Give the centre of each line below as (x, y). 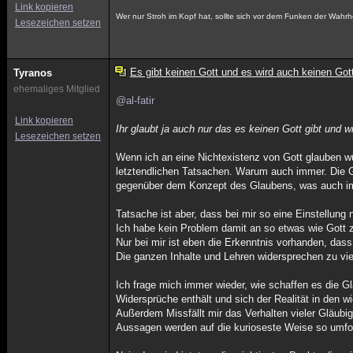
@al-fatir (136, 100)
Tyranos (33, 73)
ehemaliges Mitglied (57, 89)
